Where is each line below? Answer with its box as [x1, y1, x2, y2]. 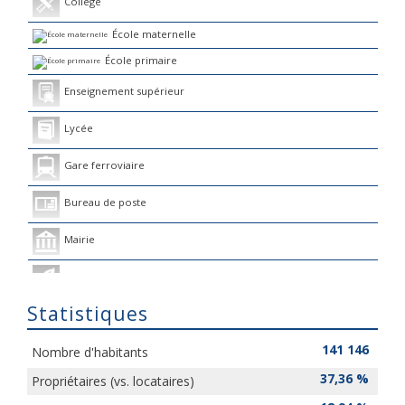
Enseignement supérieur [63, 83, 184, 98]
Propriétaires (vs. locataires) [32, 372, 194, 390]
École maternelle [111, 27, 196, 41]
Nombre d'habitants [32, 344, 148, 361]
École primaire [104, 52, 177, 67]
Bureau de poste [63, 194, 146, 209]
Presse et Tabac [63, 268, 141, 283]
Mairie [63, 231, 95, 246]
